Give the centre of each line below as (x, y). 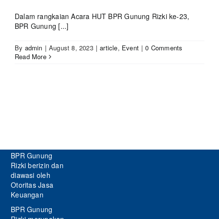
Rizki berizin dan (37, 165)
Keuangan (27, 195)
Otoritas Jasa (32, 185)
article (109, 48)
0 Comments (164, 48)
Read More (31, 57)
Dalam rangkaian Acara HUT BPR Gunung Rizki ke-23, (102, 16)
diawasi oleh (31, 175)
